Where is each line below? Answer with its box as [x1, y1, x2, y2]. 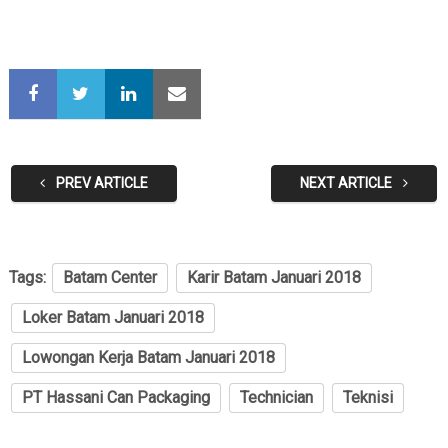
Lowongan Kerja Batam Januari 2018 [21, 348, 275, 368]
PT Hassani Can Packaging [21, 388, 210, 408]
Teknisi [342, 388, 393, 408]
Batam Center [62, 268, 157, 288]
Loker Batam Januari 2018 [21, 308, 204, 328]
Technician [239, 388, 313, 408]
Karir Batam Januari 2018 [186, 268, 361, 288]
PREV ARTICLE [52, 175, 148, 192]
